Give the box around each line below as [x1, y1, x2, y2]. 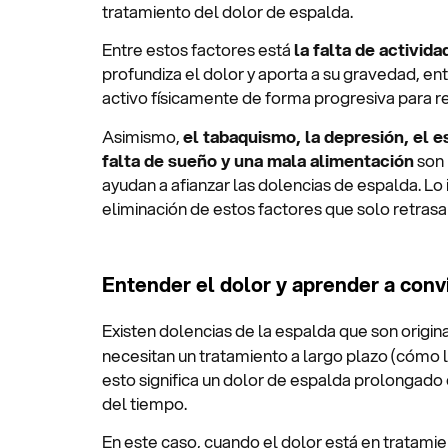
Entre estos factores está [102, 37, 294, 63]
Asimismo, [102, 123, 183, 149]
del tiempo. [102, 390, 190, 416]
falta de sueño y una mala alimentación [102, 147, 414, 173]
